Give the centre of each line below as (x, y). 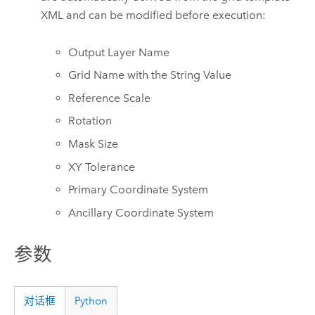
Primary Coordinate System (139, 190)
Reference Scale (110, 98)
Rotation (90, 121)
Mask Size (94, 144)
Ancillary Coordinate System (141, 212)
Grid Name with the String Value (150, 75)
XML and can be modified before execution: (154, 15)
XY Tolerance (102, 167)
